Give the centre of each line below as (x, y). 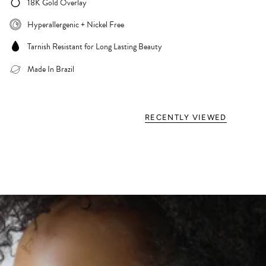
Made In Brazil (51, 69)
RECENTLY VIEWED (186, 118)
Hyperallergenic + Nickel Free (76, 25)
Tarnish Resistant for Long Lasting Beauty (95, 47)
